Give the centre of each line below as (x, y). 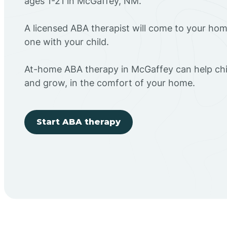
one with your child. (67, 42)
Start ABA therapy (79, 122)
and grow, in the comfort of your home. (110, 83)
